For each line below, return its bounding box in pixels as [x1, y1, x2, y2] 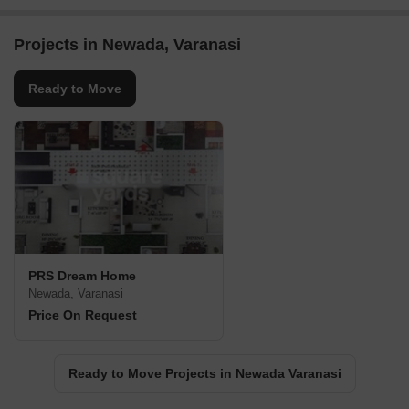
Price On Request [28, 308, 137, 323]
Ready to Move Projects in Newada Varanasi [68, 366, 341, 382]
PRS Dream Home [28, 268, 136, 284]
